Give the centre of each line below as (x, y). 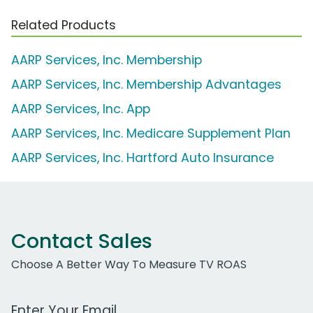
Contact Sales (82, 241)
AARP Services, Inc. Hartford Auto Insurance (143, 158)
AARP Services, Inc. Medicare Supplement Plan (151, 134)
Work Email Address (65, 303)
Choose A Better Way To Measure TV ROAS (129, 265)
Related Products (64, 26)
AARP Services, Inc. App (81, 109)
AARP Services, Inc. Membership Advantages (146, 85)
